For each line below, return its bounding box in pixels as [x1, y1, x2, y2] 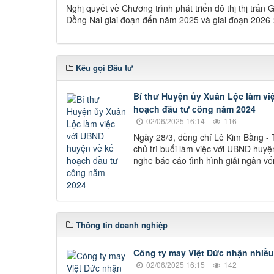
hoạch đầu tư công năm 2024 [133, 102, 256, 115]
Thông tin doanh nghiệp [76, 218, 168, 231]
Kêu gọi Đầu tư [76, 62, 133, 74]
